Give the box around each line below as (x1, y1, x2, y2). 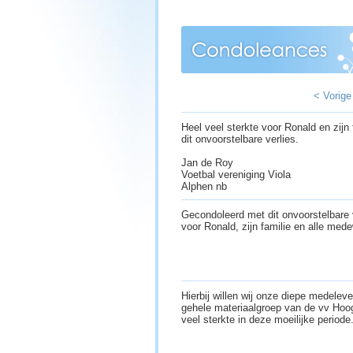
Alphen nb (181, 180, 230, 193)
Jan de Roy (181, 157, 233, 169)
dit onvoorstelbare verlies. (181, 133, 299, 146)
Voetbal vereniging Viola (181, 169, 291, 181)
